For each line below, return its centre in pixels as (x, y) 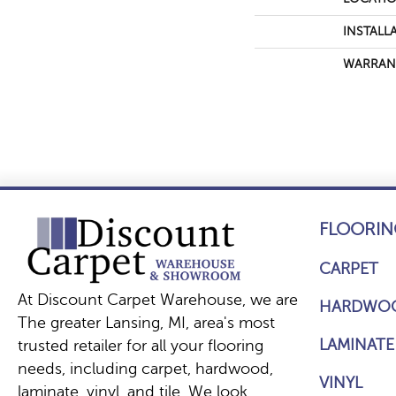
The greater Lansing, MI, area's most (146, 323)
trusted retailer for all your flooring (141, 346)
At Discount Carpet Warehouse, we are (158, 300)
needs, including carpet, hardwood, (145, 369)
